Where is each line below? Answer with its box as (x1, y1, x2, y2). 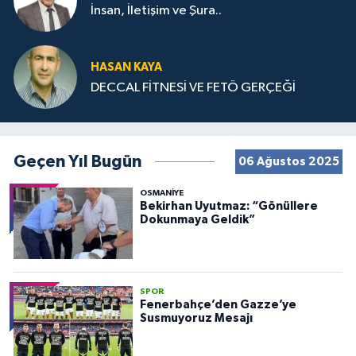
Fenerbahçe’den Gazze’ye (139, 298, 296, 311)
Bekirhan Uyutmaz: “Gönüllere (139, 199, 318, 212)
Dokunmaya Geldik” (139, 213, 255, 226)
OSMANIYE (139, 188, 184, 197)
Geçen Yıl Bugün (14, 153, 141, 171)
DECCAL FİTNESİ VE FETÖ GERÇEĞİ (91, 81, 296, 95)
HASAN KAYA (91, 60, 162, 73)
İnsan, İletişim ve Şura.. (91, 4, 222, 18)
